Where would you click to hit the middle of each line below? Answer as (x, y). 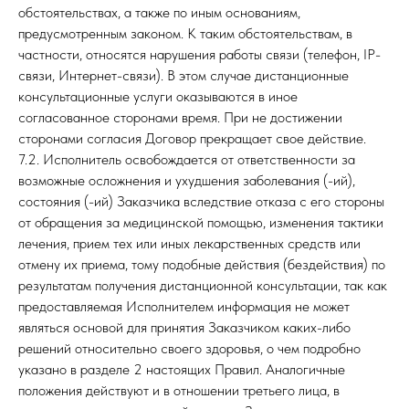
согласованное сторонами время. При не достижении (180, 117)
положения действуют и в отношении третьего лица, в (179, 390)
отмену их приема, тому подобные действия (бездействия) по (202, 264)
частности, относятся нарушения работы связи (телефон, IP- (199, 54)
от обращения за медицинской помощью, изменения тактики (201, 222)
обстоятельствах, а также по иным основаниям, (159, 12)
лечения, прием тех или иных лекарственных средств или (189, 243)
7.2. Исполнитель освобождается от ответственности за (187, 159)
